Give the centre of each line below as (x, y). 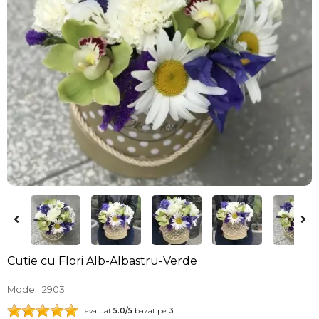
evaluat (96, 311)
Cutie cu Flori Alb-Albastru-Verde (102, 261)
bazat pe (151, 311)
